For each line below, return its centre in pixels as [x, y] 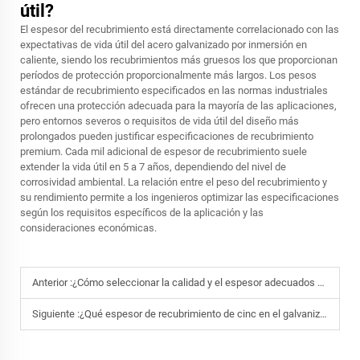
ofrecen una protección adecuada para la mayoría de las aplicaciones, [178, 105]
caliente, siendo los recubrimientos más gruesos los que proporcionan [179, 59]
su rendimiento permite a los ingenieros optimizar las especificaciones [180, 197]
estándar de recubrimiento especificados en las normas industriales [174, 90]
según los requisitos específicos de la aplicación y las [142, 212]
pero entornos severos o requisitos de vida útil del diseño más [160, 121]
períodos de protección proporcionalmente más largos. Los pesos [168, 75]
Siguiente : [56, 313]
